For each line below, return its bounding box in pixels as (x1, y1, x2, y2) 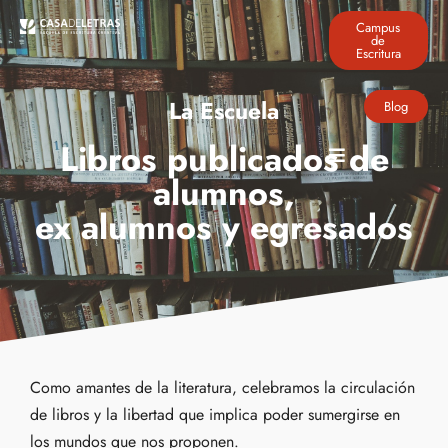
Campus (356, 18, 401, 37)
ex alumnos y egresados (35, 203, 413, 252)
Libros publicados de (59, 135, 389, 184)
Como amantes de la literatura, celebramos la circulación (30, 376, 415, 400)
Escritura (355, 44, 401, 63)
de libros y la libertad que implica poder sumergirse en (30, 403, 400, 427)
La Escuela (169, 94, 279, 128)
